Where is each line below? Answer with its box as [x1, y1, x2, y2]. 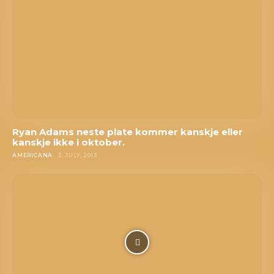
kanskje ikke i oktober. [12, 136, 125, 148]
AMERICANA [12, 151, 53, 158]
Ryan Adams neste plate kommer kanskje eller [12, 125, 243, 138]
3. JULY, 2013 [58, 151, 97, 158]
